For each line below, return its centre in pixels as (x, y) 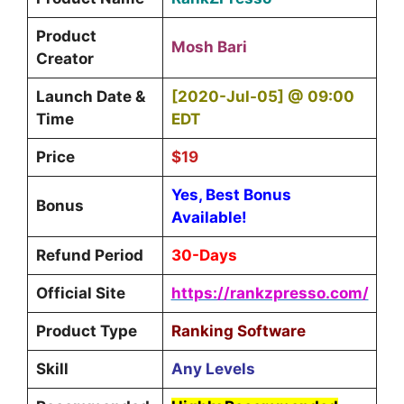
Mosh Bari (209, 47)
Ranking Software (238, 331)
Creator (64, 59)
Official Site (80, 294)
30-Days (204, 256)
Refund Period (89, 256)
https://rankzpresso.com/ (270, 294)
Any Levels (213, 369)
